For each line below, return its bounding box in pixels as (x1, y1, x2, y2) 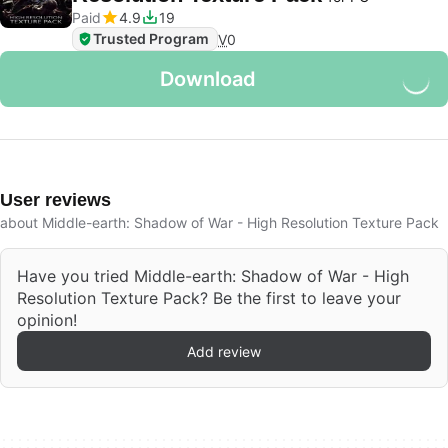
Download (160, 67, 256, 91)
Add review (187, 342, 261, 360)
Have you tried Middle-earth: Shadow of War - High (17, 266, 409, 286)
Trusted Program (93, 30, 209, 47)
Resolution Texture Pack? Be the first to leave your (17, 288, 401, 308)
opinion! (17, 310, 77, 330)
